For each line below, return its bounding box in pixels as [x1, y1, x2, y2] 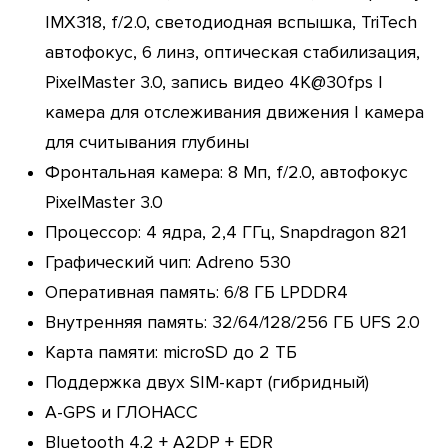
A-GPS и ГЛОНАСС [44, 401, 198, 423]
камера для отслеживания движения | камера [44, 101, 424, 123]
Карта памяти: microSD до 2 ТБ [44, 341, 297, 363]
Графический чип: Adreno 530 [44, 251, 291, 273]
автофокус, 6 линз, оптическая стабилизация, [44, 41, 420, 63]
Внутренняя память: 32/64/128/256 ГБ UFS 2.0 [44, 311, 420, 333]
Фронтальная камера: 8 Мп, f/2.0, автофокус [44, 161, 408, 183]
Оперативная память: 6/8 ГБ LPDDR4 [44, 281, 348, 303]
